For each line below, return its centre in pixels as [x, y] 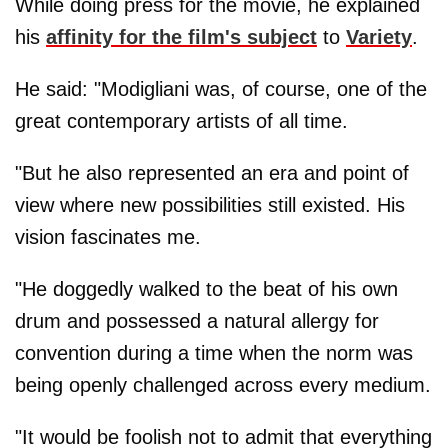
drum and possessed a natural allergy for [197, 320]
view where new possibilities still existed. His [210, 204]
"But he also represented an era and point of [212, 172]
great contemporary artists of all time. [181, 120]
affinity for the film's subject [181, 36]
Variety [379, 36]
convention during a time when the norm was [214, 352]
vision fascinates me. [108, 236]
